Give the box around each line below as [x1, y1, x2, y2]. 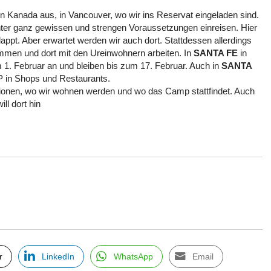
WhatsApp [113, 251, 153, 261]
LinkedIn [41, 251, 74, 261]
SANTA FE [194, 47, 238, 58]
